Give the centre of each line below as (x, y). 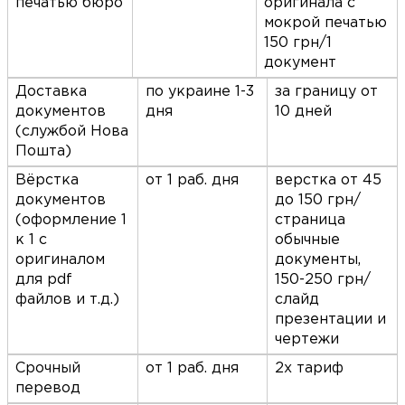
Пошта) (43, 152)
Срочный (48, 369)
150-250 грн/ (323, 280)
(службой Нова (72, 132)
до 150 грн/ (318, 201)
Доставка (51, 92)
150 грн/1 (298, 43)
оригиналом (60, 260)
